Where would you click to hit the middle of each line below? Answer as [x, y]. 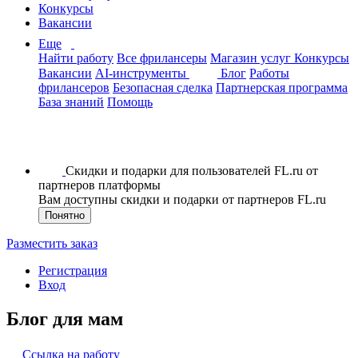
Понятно [65, 215]
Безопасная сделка [163, 88]
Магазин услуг [252, 58]
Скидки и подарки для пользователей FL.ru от [192, 171]
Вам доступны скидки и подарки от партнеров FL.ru [182, 199]
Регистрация [73, 270]
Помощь [130, 102]
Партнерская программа [282, 88]
